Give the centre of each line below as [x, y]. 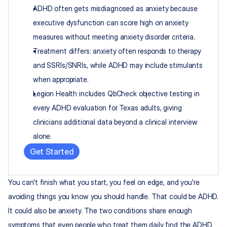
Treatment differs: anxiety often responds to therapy [117, 51]
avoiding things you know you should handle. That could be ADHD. [113, 196]
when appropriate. [61, 79]
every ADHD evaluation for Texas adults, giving [107, 108]
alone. [43, 136]
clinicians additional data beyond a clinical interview [115, 122]
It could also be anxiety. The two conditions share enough [100, 211]
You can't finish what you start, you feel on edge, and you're [104, 182]
